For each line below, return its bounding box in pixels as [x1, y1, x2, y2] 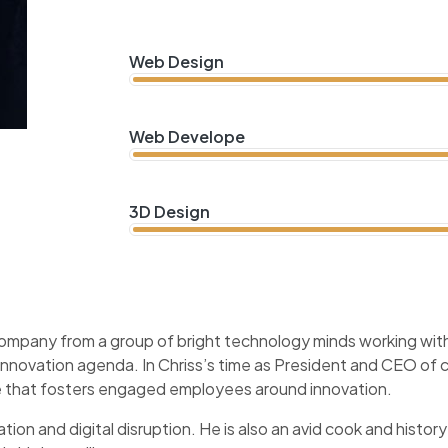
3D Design [129, 201, 211, 222]
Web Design [129, 51, 225, 72]
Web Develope [129, 126, 246, 147]
